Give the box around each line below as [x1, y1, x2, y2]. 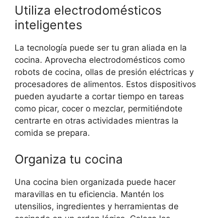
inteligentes [15, 18, 82, 33]
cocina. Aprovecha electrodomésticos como [15, 55, 185, 65]
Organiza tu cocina [15, 151, 123, 166]
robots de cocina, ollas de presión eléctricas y [15, 67, 194, 77]
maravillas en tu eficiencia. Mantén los [15, 189, 164, 199]
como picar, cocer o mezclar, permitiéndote [15, 104, 182, 114]
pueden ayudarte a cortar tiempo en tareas [15, 91, 184, 102]
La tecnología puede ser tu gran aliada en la [15, 43, 187, 53]
